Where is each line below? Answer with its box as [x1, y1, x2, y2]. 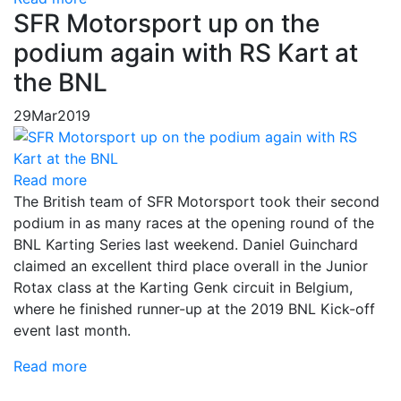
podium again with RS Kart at [13, 38, 358, 68]
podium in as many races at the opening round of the [13, 214, 374, 232]
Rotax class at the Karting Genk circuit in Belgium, [13, 278, 353, 296]
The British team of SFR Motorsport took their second [13, 192, 380, 210]
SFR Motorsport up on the [13, 8, 320, 38]
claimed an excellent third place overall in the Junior [13, 257, 368, 275]
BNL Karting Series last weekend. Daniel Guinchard [13, 235, 358, 253]
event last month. [13, 321, 135, 339]
